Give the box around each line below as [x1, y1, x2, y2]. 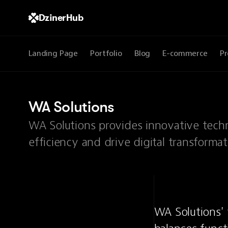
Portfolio [90, 48, 122, 59]
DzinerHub [39, 12, 83, 23]
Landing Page [28, 48, 78, 59]
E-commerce [162, 48, 208, 59]
